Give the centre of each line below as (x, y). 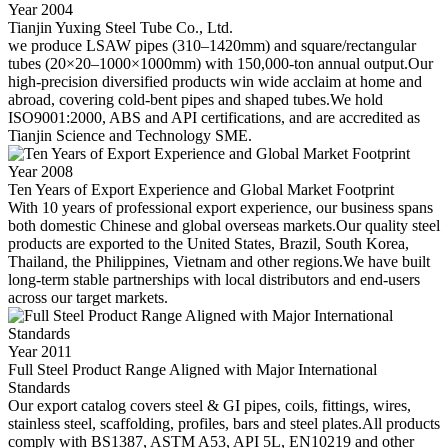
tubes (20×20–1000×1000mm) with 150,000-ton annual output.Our (220, 63)
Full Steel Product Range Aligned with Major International (192, 369)
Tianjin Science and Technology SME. (130, 135)
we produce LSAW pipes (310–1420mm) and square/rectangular (212, 45)
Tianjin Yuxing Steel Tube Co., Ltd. (120, 27)
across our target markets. (88, 297)
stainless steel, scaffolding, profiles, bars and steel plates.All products (224, 423)
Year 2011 (40, 351)
